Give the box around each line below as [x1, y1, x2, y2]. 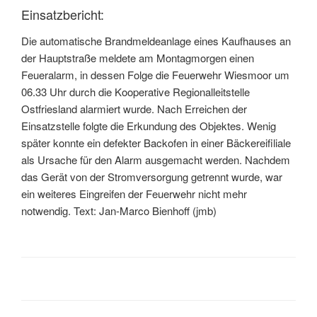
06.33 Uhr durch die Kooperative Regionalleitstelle [21, 84, 250, 100]
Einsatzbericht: [21, 4, 104, 23]
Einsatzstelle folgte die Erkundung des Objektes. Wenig [21, 118, 276, 134]
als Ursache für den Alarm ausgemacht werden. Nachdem [21, 152, 290, 168]
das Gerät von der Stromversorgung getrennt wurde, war [21, 169, 282, 185]
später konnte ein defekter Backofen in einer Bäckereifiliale [21, 135, 291, 151]
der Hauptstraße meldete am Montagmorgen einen [21, 50, 254, 66]
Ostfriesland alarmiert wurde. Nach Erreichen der [21, 101, 247, 117]
